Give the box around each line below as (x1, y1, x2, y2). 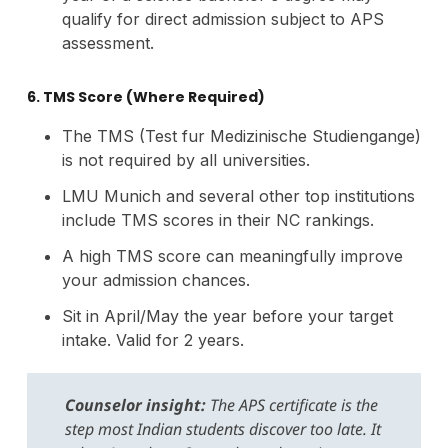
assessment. (61, 32, 154, 53)
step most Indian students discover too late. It (64, 417, 381, 440)
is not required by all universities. (61, 149, 310, 170)
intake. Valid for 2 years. (61, 329, 244, 350)
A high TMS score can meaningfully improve (61, 245, 403, 266)
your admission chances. (61, 269, 250, 290)
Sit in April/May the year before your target (61, 305, 393, 326)
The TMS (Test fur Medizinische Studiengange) (61, 125, 421, 146)
